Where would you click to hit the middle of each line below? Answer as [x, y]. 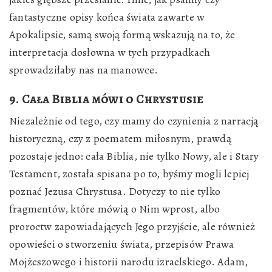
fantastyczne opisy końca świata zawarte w [107, 17]
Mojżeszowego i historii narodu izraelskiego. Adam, [129, 262]
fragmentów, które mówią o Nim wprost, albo [115, 209]
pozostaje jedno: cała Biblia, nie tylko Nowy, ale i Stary [134, 156]
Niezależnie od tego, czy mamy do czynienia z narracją [134, 121]
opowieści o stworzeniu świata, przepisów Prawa [122, 244]
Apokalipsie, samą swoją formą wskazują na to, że [122, 35]
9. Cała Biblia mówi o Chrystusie [107, 99]
